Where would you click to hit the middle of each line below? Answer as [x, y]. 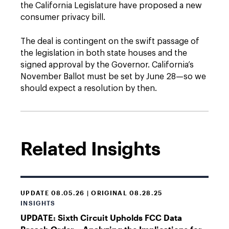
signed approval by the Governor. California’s [107, 65]
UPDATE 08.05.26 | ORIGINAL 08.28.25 [91, 193]
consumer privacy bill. [63, 17]
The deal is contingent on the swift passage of [110, 41]
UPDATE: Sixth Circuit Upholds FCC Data [101, 217]
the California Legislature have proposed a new [111, 6]
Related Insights [91, 148]
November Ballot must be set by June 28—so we [113, 77]
